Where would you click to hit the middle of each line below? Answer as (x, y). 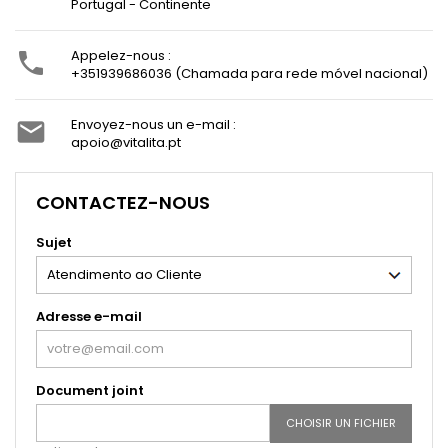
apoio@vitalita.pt (126, 143)
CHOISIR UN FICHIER (341, 423)
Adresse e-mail (89, 317)
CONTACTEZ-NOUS (123, 203)
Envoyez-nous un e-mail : (153, 125)
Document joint (90, 391)
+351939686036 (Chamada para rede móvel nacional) (249, 74)
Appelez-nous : (121, 56)
